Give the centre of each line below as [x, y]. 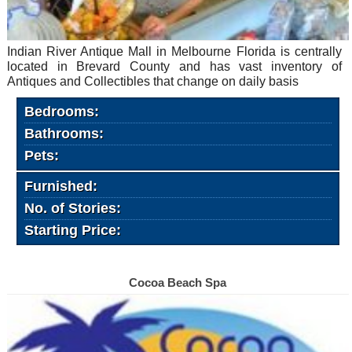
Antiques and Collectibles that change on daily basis [152, 82]
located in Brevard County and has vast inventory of [174, 67]
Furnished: [60, 187]
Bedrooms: [61, 112]
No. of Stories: [72, 209]
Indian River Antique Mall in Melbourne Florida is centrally [174, 52]
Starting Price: [72, 231]
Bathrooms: [64, 134]
